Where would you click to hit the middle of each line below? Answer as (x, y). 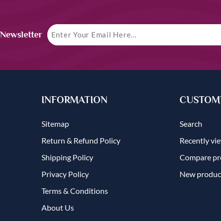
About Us (58, 207)
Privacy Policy (65, 174)
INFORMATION (74, 100)
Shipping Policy (67, 157)
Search (191, 123)
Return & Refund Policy (81, 140)
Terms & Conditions (75, 190)
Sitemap (55, 123)
